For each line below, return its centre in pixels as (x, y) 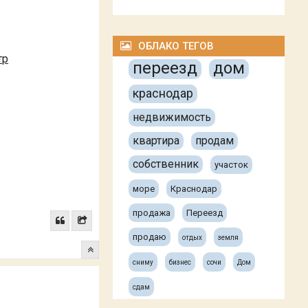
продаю (150, 237)
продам (215, 141)
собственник (166, 164)
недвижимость (172, 117)
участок (232, 165)
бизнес (180, 262)
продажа (152, 213)
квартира (156, 141)
